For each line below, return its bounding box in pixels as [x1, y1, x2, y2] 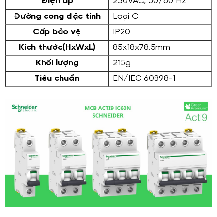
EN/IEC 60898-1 [110, 74, 175, 84]
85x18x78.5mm [110, 43, 170, 53]
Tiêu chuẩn [34, 74, 79, 84]
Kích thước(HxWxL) [18, 43, 95, 53]
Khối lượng [35, 59, 78, 68]
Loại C [110, 12, 138, 22]
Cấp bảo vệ [33, 28, 81, 37]
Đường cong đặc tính [13, 12, 101, 22]
